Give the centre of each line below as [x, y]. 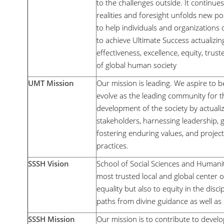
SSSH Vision [48, 163]
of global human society [136, 65]
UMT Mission [51, 83]
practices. [112, 145]
